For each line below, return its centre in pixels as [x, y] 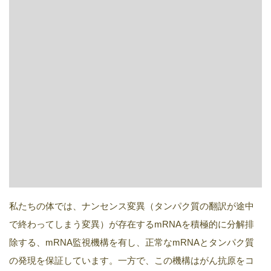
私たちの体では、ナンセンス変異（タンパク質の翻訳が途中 [132, 206]
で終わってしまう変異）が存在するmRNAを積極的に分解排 [132, 224]
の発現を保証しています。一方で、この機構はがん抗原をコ [132, 260]
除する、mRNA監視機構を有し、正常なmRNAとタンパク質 [132, 242]
